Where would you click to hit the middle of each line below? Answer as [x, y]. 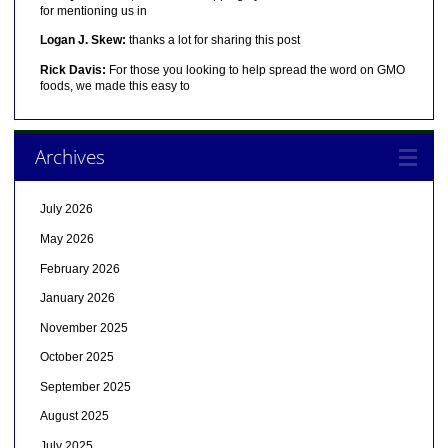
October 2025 [76, 357]
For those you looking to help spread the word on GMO [255, 69]
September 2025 [85, 386]
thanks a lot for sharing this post [212, 40]
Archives [69, 157]
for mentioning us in [93, 10]
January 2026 [77, 298]
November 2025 [83, 327]
